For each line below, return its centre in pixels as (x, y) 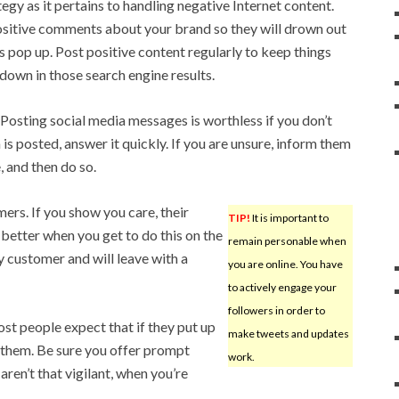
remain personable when (287, 240)
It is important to (289, 217)
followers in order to (276, 310)
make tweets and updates (288, 333)
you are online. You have (285, 264)
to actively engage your (282, 287)
